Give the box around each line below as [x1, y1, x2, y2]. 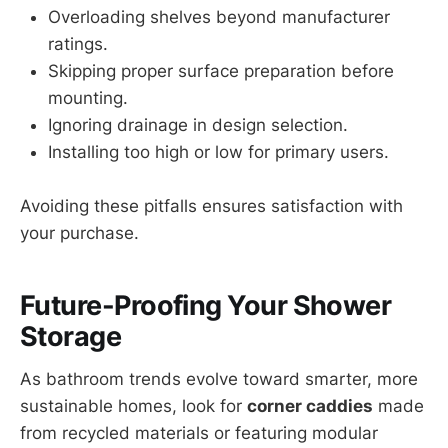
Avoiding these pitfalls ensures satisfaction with [20, 195, 403, 216]
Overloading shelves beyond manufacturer [48, 6, 390, 27]
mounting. [48, 87, 128, 108]
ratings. [48, 33, 108, 54]
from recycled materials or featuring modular [20, 422, 378, 443]
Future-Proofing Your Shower [20, 289, 392, 323]
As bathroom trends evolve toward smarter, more [20, 368, 418, 389]
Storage [20, 320, 122, 354]
